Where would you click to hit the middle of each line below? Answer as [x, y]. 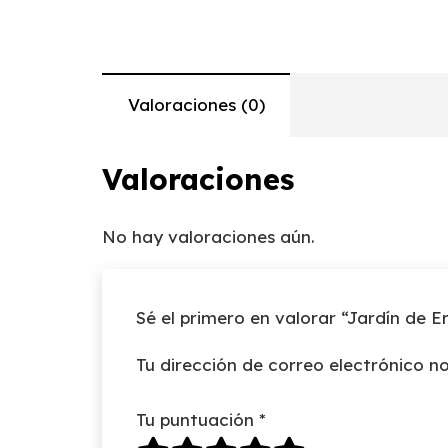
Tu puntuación [197, 420]
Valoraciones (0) [196, 104]
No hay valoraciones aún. [208, 236]
